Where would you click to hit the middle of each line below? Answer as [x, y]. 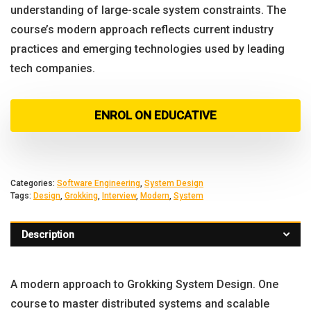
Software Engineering [99, 183]
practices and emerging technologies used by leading [148, 49]
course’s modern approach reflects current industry [142, 30]
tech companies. [53, 68]
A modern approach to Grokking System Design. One [144, 284]
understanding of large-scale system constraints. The [148, 10]
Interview [119, 196]
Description [48, 235]
